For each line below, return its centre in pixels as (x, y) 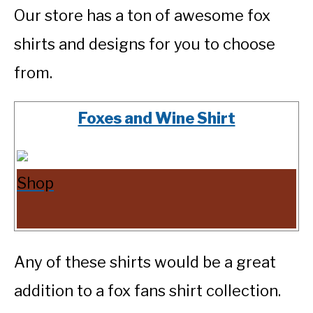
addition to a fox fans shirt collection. (147, 291)
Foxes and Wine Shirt (156, 118)
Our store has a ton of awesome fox (142, 16)
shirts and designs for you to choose (145, 44)
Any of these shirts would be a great (145, 262)
